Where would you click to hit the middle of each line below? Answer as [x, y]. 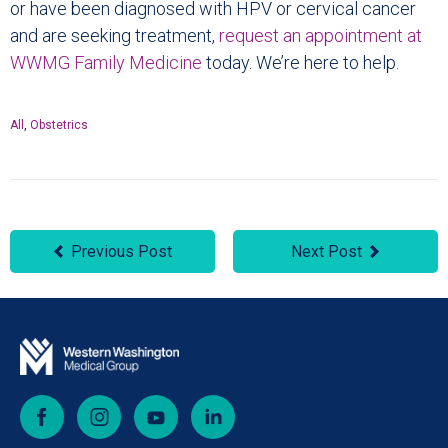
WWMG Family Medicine [106, 63]
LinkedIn [261, 404]
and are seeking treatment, [114, 36]
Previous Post [121, 252]
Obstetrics [59, 125]
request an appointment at [320, 36]
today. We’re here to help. [300, 63]
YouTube [207, 404]
